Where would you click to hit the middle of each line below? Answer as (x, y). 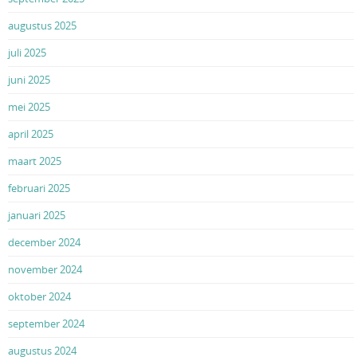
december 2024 (44, 242)
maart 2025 (35, 161)
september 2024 (46, 323)
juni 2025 (29, 79)
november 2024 (45, 269)
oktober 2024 (39, 296)
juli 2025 (27, 52)
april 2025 (31, 133)
